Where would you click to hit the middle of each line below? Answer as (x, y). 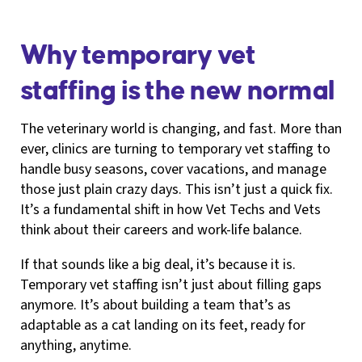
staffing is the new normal (178, 91)
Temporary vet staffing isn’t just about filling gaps (171, 284)
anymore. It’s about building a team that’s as (156, 305)
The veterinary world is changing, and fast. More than (181, 128)
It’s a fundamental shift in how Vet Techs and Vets (170, 209)
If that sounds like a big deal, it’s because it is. (158, 264)
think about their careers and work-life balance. (161, 229)
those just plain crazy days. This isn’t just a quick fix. (177, 189)
